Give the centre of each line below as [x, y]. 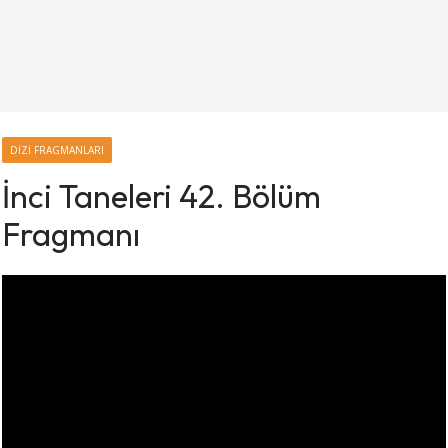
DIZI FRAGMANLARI [57, 150]
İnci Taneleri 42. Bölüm [161, 196]
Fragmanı [71, 234]
